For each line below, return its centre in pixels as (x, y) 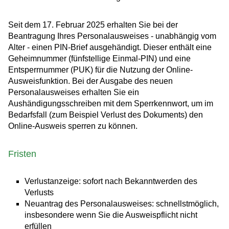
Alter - (19, 48)
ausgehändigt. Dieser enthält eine (151, 48)
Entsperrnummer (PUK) (51, 70)
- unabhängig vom (184, 36)
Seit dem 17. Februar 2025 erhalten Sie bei (86, 25)
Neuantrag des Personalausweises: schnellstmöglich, (122, 204)
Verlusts (39, 193)
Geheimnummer (37, 59)
